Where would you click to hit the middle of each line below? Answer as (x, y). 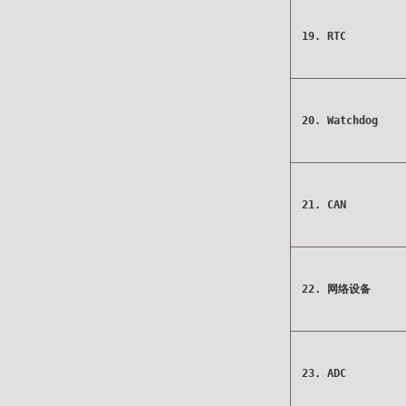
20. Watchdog (340, 121)
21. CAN (324, 205)
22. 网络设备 (336, 289)
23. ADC (324, 373)
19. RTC (324, 36)
